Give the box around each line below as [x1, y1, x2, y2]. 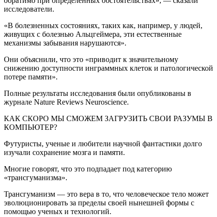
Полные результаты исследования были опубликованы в [4, 89, 191, 97]
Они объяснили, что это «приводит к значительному [4, 55, 178, 63]
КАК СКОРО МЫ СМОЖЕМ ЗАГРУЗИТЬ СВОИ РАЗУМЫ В [4, 114, 213, 123]
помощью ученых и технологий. [4, 207, 111, 216]
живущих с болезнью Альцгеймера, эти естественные [4, 30, 182, 38]
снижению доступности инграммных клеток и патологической [4, 63, 213, 72]
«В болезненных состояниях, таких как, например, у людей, [4, 21, 202, 30]
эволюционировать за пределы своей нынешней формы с [4, 198, 194, 207]
